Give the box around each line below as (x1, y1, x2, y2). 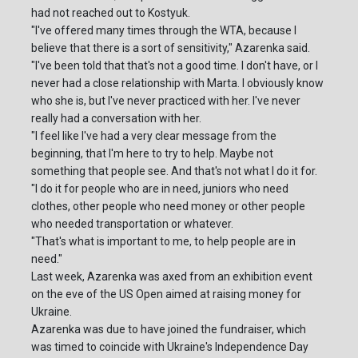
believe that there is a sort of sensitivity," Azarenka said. (31, 42, 310, 55)
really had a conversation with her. (31, 112, 201, 125)
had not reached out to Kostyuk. (31, 6, 190, 20)
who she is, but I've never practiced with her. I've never (31, 94, 300, 108)
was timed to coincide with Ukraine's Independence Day (31, 340, 308, 354)
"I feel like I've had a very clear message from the (31, 129, 276, 143)
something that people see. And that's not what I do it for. (31, 165, 317, 178)
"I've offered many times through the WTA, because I (31, 24, 296, 38)
